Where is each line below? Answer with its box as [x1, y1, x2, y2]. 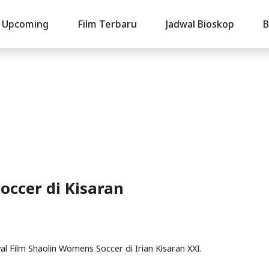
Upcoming [1, 17, 49, 31]
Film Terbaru [77, 17, 137, 31]
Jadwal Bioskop [165, 17, 234, 31]
